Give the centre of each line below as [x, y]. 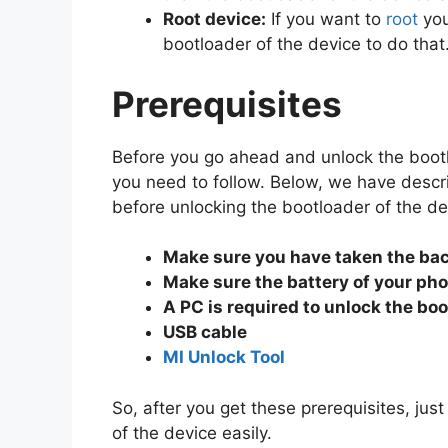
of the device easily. [192, 432]
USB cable [205, 332]
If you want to [326, 19]
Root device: [214, 19]
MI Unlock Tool [224, 357]
